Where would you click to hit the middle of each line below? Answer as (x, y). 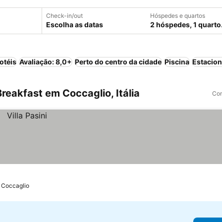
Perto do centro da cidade (118, 62)
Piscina (177, 62)
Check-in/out (64, 16)
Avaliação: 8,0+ (46, 62)
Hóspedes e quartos (178, 16)
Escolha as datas (75, 25)
